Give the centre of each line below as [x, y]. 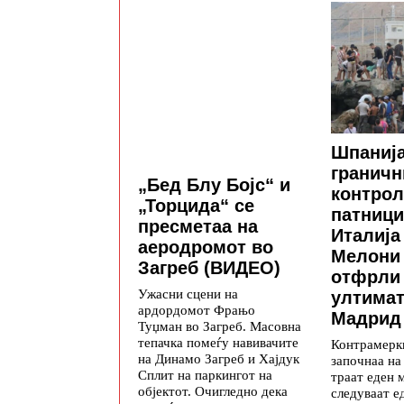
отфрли [366, 276]
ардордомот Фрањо [197, 310]
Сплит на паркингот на [205, 375]
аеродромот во [206, 248]
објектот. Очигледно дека [213, 391]
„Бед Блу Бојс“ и [214, 185]
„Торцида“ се [196, 206]
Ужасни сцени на [188, 294]
